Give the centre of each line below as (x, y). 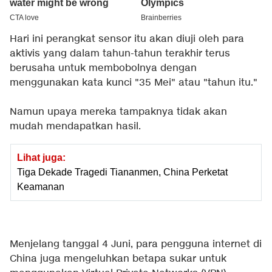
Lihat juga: (41, 158)
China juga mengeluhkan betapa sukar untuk (118, 259)
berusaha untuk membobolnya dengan (103, 69)
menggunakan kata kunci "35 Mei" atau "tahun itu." (134, 83)
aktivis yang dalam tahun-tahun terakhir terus (120, 54)
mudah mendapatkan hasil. (75, 127)
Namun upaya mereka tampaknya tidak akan (118, 112)
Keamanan (41, 187)
